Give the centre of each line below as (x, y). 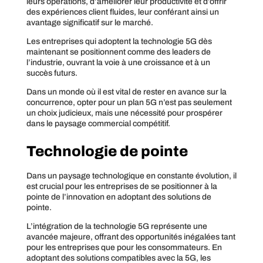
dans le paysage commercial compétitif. (98, 123)
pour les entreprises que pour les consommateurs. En (124, 247)
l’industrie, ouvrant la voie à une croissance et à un (118, 62)
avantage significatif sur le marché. (90, 22)
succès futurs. (52, 73)
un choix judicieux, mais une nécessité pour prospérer (124, 113)
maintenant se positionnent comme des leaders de (118, 52)
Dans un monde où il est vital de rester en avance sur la (126, 92)
